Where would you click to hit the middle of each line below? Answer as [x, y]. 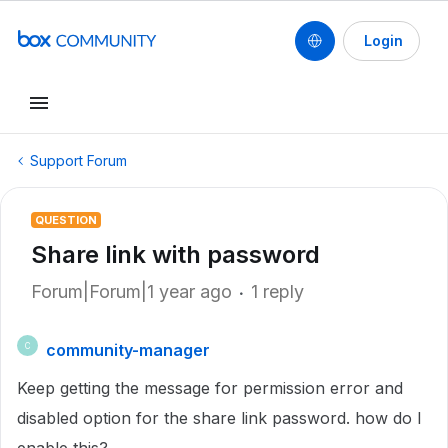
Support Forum [78, 160]
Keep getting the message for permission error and [210, 388]
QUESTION [66, 220]
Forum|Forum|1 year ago [131, 291]
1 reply [277, 291]
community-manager [128, 350]
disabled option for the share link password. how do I [219, 418]
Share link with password [175, 254]
